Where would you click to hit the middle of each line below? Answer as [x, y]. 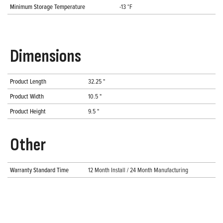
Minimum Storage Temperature [48, 7]
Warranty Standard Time [39, 170]
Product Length [28, 81]
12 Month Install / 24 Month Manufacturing [138, 170]
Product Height [28, 111]
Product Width [27, 96]
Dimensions [46, 57]
